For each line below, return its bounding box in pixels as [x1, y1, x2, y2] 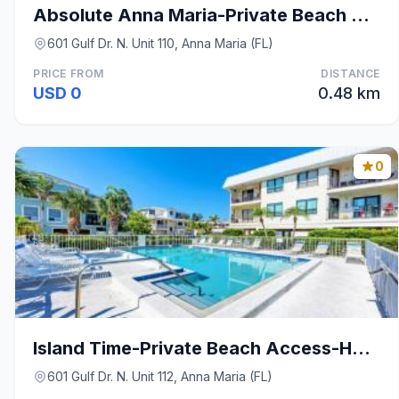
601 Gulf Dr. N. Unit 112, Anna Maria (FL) [47, 369, 273, 384]
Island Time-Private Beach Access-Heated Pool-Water [352, 338, 370, 359]
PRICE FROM [33, 67, 104, 80]
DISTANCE [321, 67, 380, 80]
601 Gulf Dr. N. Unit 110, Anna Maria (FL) [47, 36, 273, 51]
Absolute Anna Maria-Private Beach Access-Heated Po [351, 4, 370, 26]
